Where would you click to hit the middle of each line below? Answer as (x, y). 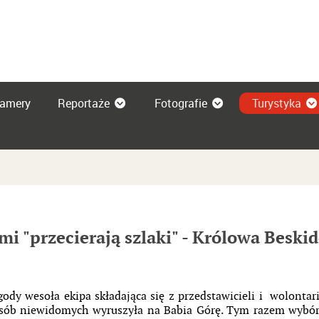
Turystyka (277, 103)
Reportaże (84, 103)
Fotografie (181, 103)
